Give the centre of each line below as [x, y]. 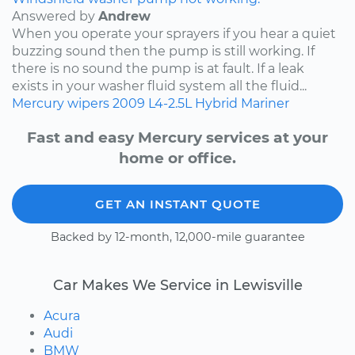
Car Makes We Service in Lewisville [177, 284]
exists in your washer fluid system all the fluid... [159, 86]
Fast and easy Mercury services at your [177, 137]
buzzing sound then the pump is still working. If [163, 51]
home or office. [177, 158]
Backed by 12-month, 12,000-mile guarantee [177, 237]
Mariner [265, 103]
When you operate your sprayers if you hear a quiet [174, 33]
